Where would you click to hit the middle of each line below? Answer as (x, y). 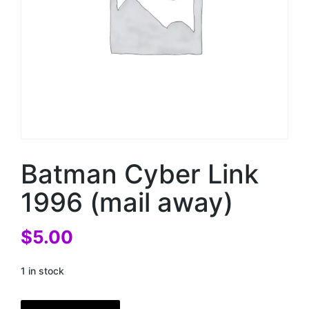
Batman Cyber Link (140, 174)
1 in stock (42, 271)
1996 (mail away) (127, 202)
